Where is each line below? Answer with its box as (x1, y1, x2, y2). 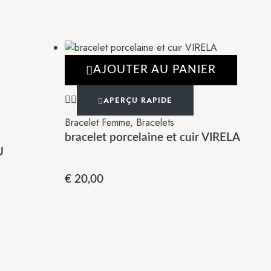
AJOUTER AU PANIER (93, 64, 216, 76)
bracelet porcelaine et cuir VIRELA (65, 132, 240, 144)
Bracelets (136, 116, 174, 130)
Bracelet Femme (65, 116, 130, 130)
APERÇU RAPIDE (103, 94, 172, 106)
